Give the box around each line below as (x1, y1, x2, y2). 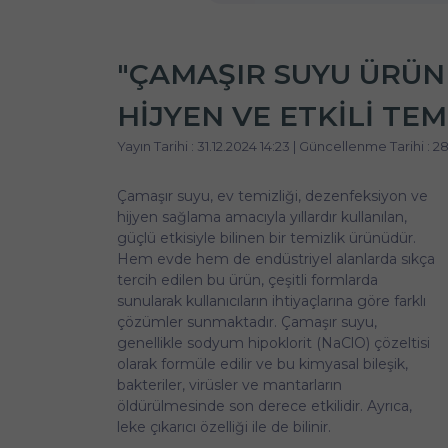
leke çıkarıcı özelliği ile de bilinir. (117, 418, 331, 436)
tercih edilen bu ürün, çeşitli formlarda (117, 271, 378, 289)
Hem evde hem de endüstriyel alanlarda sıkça (117, 250, 435, 268)
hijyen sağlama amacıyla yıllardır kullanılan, (117, 208, 407, 226)
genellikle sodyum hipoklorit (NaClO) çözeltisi (117, 334, 430, 352)
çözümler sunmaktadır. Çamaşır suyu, (117, 313, 377, 331)
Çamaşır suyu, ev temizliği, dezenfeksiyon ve (117, 187, 428, 205)
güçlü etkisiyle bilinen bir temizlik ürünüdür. (117, 229, 416, 247)
